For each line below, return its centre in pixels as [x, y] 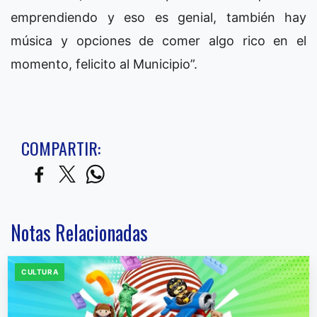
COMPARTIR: [61, 148]
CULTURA [40, 271]
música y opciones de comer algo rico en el [158, 40]
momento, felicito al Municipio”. [104, 64]
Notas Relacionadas [79, 232]
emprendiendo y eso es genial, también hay [158, 17]
